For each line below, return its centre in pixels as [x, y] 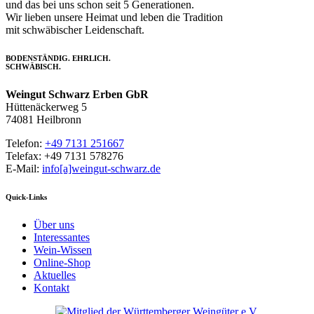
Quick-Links [26, 197]
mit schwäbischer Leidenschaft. [75, 29]
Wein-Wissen [63, 250]
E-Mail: [24, 168]
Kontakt [52, 287]
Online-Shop [62, 262]
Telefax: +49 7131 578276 [64, 156]
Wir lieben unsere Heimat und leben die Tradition [114, 17]
